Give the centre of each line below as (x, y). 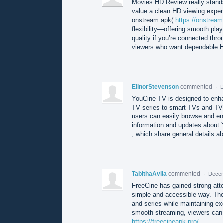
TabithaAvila (149, 174)
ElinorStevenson (155, 87)
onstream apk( (153, 20)
